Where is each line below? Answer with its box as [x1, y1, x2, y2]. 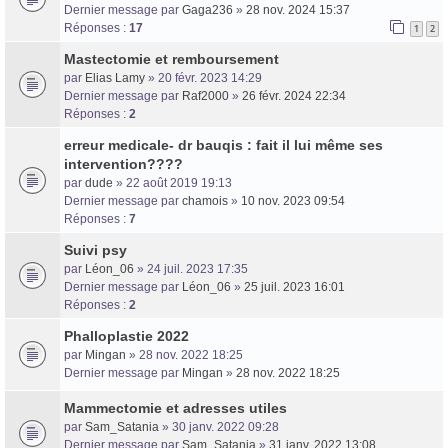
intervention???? [64, 155, 183, 172]
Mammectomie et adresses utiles [64, 399, 287, 416]
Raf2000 [182, 88, 229, 103]
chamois [182, 193, 228, 208]
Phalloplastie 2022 [64, 327, 189, 344]
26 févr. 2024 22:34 [242, 88, 346, 103]
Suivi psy [64, 241, 127, 258]
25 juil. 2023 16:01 [244, 279, 345, 294]
